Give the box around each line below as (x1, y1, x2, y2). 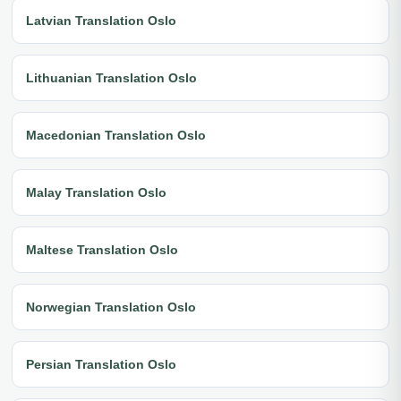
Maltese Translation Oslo (26, 242, 178, 257)
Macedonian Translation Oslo (26, 127, 206, 142)
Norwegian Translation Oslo (26, 299, 196, 314)
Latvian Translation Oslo (26, 13, 176, 28)
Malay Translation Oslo (26, 184, 166, 200)
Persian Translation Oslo (26, 356, 176, 371)
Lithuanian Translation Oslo (26, 70, 197, 85)
